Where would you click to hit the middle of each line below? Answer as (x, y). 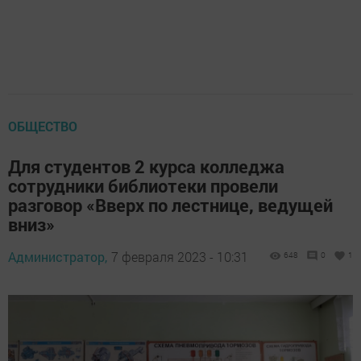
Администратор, (58, 257)
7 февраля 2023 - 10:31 (180, 257)
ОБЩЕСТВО (43, 126)
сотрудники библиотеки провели (143, 186)
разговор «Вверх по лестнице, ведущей (170, 205)
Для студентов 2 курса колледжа (146, 166)
